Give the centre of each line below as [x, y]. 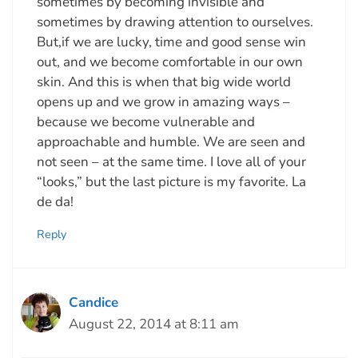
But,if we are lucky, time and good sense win [171, 42]
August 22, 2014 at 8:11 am [154, 324]
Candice [93, 303]
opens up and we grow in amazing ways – [163, 101]
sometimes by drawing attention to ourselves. [175, 22]
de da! [55, 201]
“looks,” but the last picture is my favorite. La [171, 181]
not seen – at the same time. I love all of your [171, 161]
